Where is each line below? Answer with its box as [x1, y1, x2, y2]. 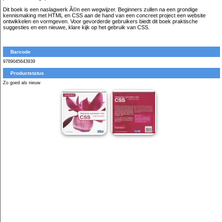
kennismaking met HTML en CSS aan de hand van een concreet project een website [3, 12, 206, 18]
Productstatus [10, 70, 44, 76]
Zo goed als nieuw [3, 80, 41, 85]
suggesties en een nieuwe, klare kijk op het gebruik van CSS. [3, 24, 150, 30]
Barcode [10, 49, 31, 55]
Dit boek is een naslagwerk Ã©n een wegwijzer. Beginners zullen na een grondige [3, 6, 198, 12]
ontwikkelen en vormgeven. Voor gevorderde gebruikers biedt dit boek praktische [3, 18, 198, 24]
